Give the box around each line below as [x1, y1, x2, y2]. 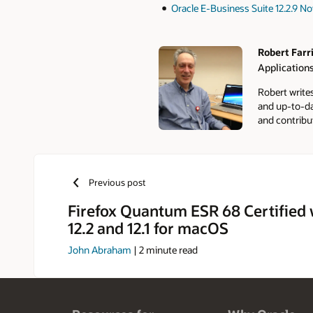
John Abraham [68, 243, 131, 257]
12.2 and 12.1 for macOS [68, 218, 228, 238]
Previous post [88, 176, 145, 188]
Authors [159, 66, 207, 83]
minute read [144, 243, 198, 257]
